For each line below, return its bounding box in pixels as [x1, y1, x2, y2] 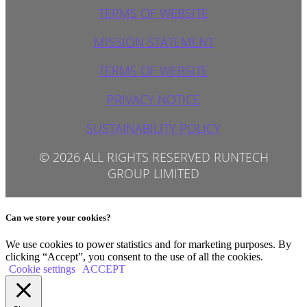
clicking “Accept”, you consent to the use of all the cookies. [5, 251, 263, 263]
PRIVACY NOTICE [107, 90, 200, 108]
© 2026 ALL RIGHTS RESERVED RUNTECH [38, 148, 269, 165]
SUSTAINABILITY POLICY [86, 119, 221, 136]
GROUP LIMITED [108, 164, 199, 182]
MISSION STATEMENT [93, 33, 214, 50]
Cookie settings [9, 263, 75, 275]
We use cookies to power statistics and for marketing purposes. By [5, 238, 291, 251]
